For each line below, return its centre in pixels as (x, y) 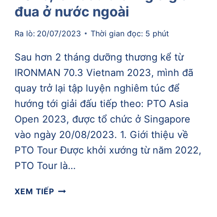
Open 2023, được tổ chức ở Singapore (103, 119)
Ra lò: (25, 33)
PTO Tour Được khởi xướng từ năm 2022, (108, 150)
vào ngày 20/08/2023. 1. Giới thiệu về (102, 134)
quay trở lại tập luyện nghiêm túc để (97, 88)
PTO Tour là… (45, 165)
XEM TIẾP (34, 191)
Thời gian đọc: (116, 33)
